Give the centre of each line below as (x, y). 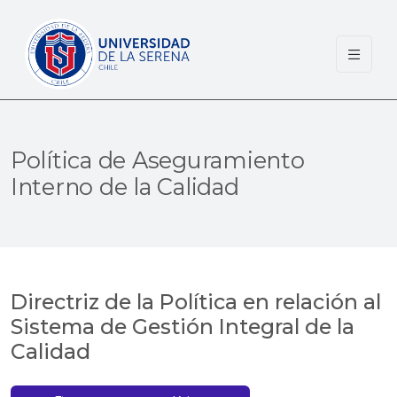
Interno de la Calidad (125, 187)
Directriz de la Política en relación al (196, 301)
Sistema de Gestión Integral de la (183, 326)
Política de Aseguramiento (158, 160)
